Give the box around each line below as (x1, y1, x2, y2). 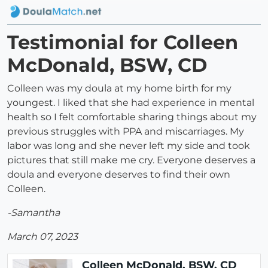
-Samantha (7, 207, 60, 219)
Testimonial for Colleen (7, 31, 238, 54)
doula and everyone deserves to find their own (7, 169, 230, 181)
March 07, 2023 (7, 231, 78, 243)
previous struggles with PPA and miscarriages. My (7, 126, 244, 138)
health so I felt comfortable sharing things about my (7, 111, 257, 123)
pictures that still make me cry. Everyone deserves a (7, 154, 255, 166)
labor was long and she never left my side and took (7, 140, 250, 152)
